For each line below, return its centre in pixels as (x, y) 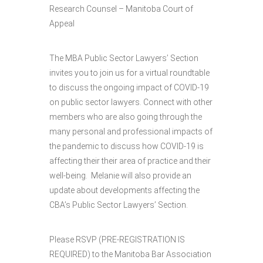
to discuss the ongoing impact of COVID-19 (129, 87)
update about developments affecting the (124, 190)
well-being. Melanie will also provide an (120, 176)
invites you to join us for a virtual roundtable (129, 73)
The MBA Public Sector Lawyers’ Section (124, 58)
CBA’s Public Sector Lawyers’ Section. (119, 205)
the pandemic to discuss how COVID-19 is (127, 146)
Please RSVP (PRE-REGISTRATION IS (117, 240)
